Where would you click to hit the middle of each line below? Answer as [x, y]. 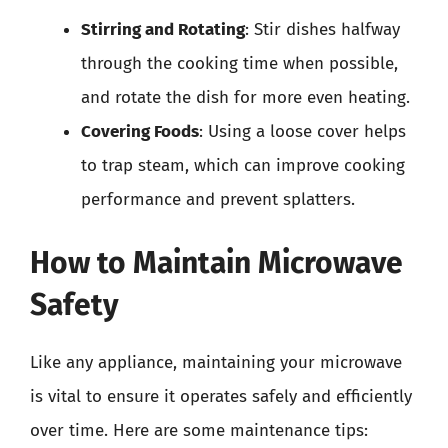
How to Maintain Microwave [216, 263]
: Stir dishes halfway [322, 29]
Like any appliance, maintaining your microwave [216, 362]
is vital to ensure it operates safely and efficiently [221, 396]
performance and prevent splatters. [218, 199]
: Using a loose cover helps [302, 131]
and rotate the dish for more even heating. [245, 97]
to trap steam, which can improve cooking [243, 165]
